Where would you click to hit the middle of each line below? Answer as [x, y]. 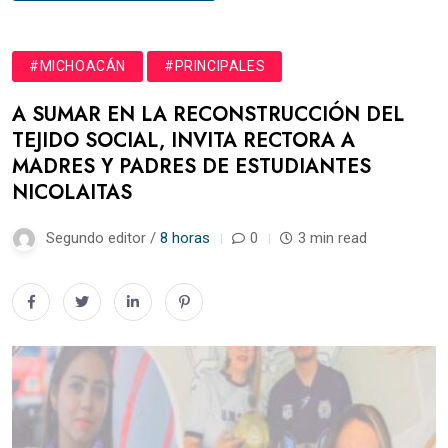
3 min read [332, 237]
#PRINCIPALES [215, 65]
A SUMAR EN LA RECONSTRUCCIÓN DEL [208, 114]
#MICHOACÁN [77, 65]
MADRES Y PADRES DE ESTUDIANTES [191, 166]
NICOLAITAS [72, 192]
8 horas [185, 237]
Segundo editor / [103, 237]
